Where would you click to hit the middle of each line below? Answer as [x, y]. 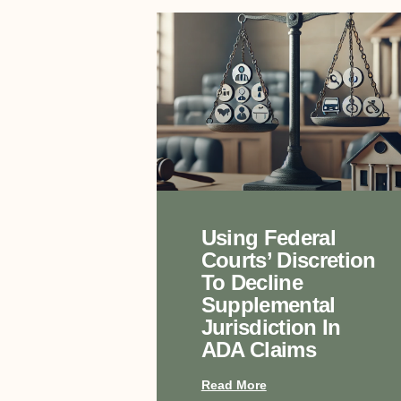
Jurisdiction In [271, 328]
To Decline [252, 283]
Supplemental [268, 305]
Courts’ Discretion [288, 260]
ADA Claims [258, 350]
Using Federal [268, 238]
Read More [234, 385]
